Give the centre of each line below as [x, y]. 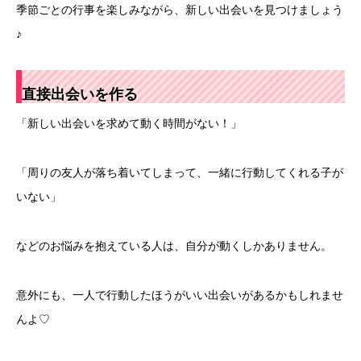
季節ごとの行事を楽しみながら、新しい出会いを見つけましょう [180, 9]
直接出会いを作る [80, 95]
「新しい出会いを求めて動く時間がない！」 [129, 124]
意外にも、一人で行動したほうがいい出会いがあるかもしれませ [180, 295]
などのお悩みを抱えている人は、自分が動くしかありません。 [174, 245]
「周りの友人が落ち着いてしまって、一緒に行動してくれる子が [180, 173]
